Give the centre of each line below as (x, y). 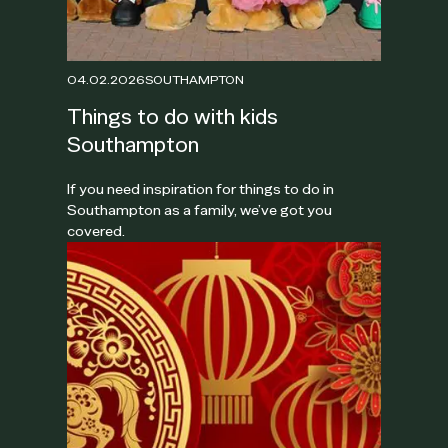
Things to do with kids (173, 116)
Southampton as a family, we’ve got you (200, 209)
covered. (96, 230)
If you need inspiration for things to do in (201, 188)
